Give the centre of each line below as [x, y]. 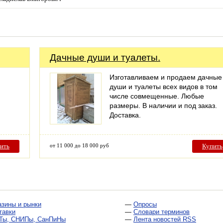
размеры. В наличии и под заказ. [163, 105]
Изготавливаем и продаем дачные [166, 77]
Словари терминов [162, 212]
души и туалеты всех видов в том [164, 86]
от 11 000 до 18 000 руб [79, 145]
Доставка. [125, 115]
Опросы [145, 204]
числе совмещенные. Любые [157, 96]
